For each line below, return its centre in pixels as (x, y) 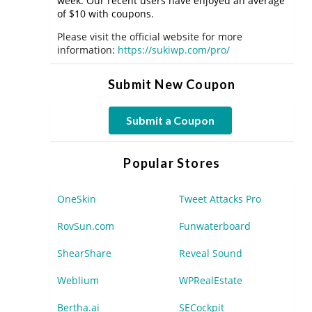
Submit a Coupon (171, 120)
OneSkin (77, 199)
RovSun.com (86, 226)
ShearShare (84, 253)
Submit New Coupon (172, 84)
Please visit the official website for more (150, 37)
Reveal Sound (210, 253)
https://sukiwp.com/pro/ (174, 50)
